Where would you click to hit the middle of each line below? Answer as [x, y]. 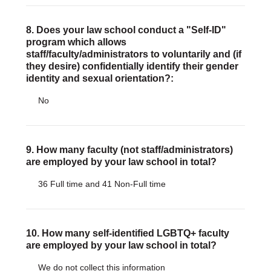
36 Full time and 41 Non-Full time [102, 184]
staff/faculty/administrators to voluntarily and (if [133, 54]
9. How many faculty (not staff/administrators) [129, 150]
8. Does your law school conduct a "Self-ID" [126, 30]
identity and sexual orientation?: [100, 78]
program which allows [76, 42]
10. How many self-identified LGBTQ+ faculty [127, 233]
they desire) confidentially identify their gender [132, 66]
